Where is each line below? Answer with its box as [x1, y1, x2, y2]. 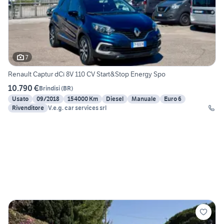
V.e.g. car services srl [48, 104, 106, 112]
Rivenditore [12, 104, 44, 112]
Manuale [131, 95, 156, 103]
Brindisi [39, 84, 60, 92]
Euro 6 [164, 95, 181, 103]
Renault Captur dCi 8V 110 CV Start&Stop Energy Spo [8, 69, 165, 79]
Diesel [106, 95, 123, 103]
